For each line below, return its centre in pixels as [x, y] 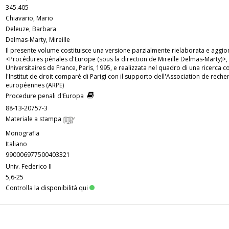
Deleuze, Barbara [31, 29]
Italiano [16, 144]
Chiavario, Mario [29, 18]
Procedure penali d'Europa [46, 96]
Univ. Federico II [29, 167]
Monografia [22, 133]
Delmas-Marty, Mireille [38, 40]
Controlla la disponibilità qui [47, 188]
